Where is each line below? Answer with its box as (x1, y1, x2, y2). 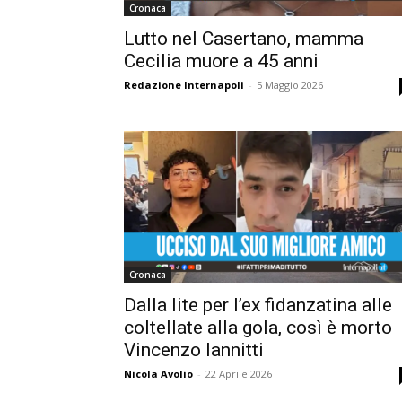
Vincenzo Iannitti (124, 339, 264, 362)
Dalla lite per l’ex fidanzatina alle (124, 294, 392, 317)
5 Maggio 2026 (257, 77, 323, 92)
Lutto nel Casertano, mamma (124, 27, 363, 49)
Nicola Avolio (124, 367, 193, 381)
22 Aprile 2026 (205, 367, 272, 381)
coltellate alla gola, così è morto (124, 317, 392, 339)
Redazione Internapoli (124, 77, 244, 92)
